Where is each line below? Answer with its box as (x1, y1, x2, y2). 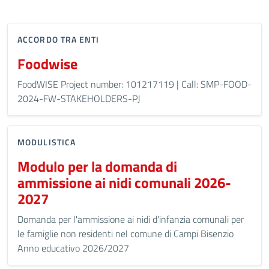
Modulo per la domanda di (17, 156, 177, 177)
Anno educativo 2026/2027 (17, 241, 129, 255)
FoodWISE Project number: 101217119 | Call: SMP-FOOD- (17, 77, 252, 91)
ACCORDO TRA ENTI (17, 33, 100, 46)
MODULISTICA (17, 136, 76, 148)
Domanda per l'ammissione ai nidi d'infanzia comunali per (17, 212, 244, 226)
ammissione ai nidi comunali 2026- (17, 172, 231, 193)
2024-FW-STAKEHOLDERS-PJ (17, 91, 141, 106)
